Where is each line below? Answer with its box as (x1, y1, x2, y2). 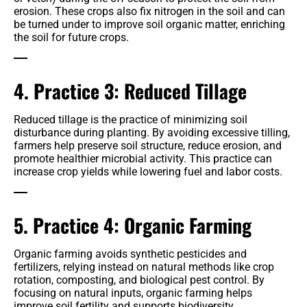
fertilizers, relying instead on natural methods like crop (14, 260, 274, 274)
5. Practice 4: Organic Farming (14, 211, 251, 240)
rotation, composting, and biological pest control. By (14, 273, 265, 287)
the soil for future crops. (14, 31, 129, 45)
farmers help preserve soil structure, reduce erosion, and (14, 139, 282, 153)
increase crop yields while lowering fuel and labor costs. (14, 165, 282, 179)
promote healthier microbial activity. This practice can (14, 152, 272, 166)
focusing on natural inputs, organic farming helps (14, 286, 252, 300)
